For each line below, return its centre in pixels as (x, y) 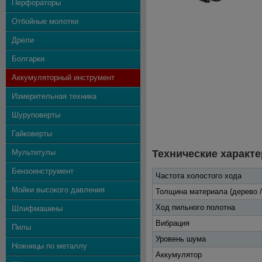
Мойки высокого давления (58, 190)
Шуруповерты (36, 115)
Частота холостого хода (199, 176)
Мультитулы (34, 152)
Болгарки (28, 59)
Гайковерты (32, 134)
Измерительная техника (54, 96)
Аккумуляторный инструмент (63, 77)
